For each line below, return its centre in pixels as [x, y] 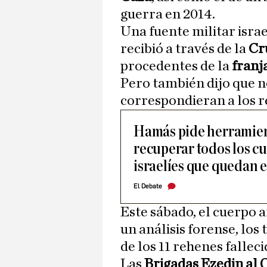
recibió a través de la [183, 49]
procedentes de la [176, 66]
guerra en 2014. [168, 15]
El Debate [148, 187]
